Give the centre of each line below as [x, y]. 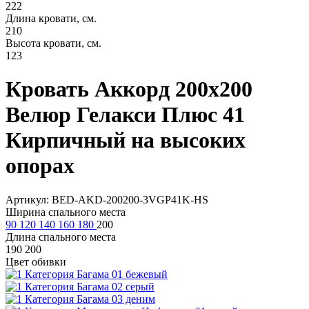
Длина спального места [61, 237]
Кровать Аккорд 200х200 [129, 89]
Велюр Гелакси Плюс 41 [125, 115]
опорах [40, 166]
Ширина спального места [66, 212]
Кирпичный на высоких [126, 140]
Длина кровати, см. [51, 18]
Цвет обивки [36, 261]
